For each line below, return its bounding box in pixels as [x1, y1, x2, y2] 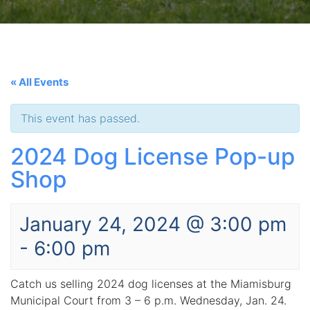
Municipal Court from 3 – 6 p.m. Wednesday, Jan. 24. [10, 293, 286, 308]
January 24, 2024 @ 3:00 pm [19, 212, 286, 237]
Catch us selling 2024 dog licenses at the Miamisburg [10, 277, 291, 291]
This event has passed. [21, 111, 140, 126]
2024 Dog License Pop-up [10, 143, 295, 171]
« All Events [10, 75, 69, 89]
